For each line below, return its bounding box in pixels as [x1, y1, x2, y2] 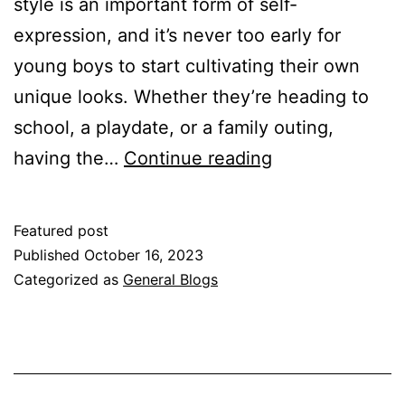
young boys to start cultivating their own [14, 54, 360, 77]
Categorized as [14, 269, 123, 288]
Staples [271, 176, 334, 199]
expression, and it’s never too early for [14, 24, 341, 46]
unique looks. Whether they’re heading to [14, 85, 369, 108]
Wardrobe [271, 361, 353, 383]
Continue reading [124, 146, 272, 169]
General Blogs [123, 269, 218, 288]
